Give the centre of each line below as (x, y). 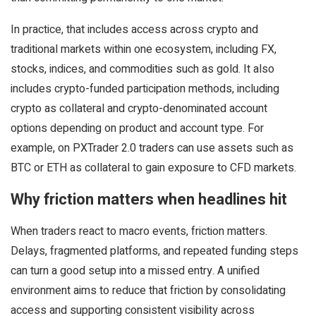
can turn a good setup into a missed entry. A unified (135, 271)
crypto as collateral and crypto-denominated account (139, 109)
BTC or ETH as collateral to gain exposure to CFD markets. (153, 168)
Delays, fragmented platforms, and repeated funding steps (154, 251)
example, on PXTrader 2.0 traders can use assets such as (152, 148)
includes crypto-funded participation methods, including (145, 89)
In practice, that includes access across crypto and (134, 30)
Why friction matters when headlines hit (149, 200)
